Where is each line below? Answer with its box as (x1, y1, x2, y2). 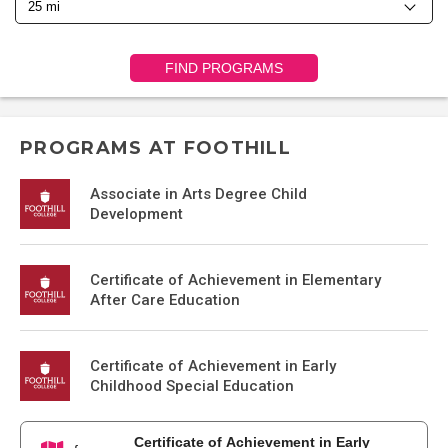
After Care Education (90, 291, 240, 309)
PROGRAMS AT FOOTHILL (20, 137, 291, 159)
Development (90, 205, 183, 223)
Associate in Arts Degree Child (90, 185, 307, 203)
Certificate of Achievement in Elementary (90, 271, 381, 289)
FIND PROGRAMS (164, 60, 284, 76)
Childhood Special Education (90, 377, 294, 395)
